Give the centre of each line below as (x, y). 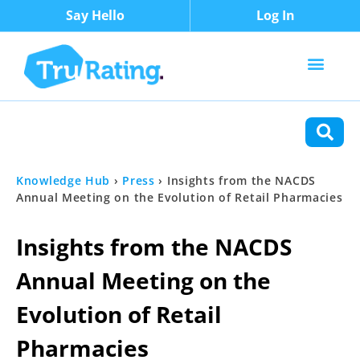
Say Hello (95, 15)
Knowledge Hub (63, 180)
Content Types (66, 136)
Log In (275, 15)
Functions (173, 136)
